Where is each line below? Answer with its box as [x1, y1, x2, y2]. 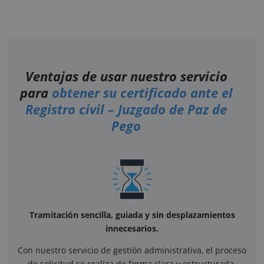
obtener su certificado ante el [51, 83, 233, 101]
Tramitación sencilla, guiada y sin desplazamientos [29, 209, 235, 220]
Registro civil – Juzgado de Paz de [25, 100, 227, 118]
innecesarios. [105, 222, 159, 234]
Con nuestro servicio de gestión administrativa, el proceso [18, 244, 246, 256]
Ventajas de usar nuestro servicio [25, 67, 227, 85]
